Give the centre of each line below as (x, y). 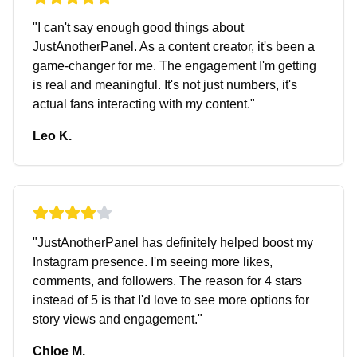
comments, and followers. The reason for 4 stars (167, 281)
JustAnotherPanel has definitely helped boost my (175, 243)
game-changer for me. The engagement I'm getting (175, 66)
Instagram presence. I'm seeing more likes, (153, 262)
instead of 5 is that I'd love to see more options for (171, 300)
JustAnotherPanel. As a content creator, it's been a (174, 47)
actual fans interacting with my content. (141, 104)
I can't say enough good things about (141, 27)
